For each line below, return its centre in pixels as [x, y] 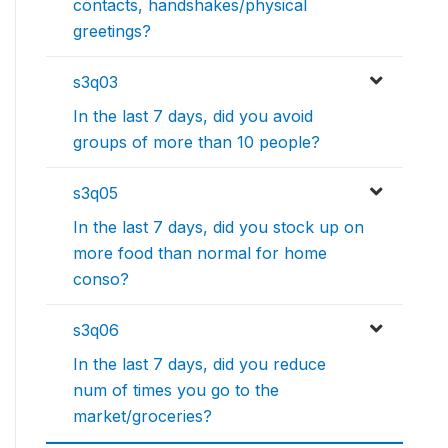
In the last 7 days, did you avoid [193, 115]
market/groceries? [142, 415]
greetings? [112, 30]
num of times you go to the [176, 389]
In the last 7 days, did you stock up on [218, 226]
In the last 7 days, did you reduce [199, 363]
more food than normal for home [200, 252]
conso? [101, 278]
